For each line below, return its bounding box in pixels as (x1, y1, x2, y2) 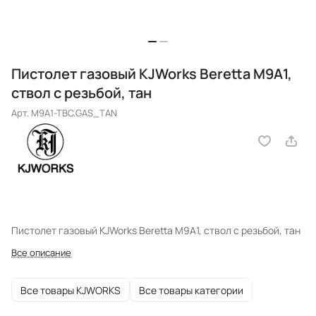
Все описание (11, 246, 71, 260)
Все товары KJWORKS (20, 283, 121, 297)
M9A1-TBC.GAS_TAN (31, 107, 117, 120)
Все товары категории (139, 283, 243, 297)
